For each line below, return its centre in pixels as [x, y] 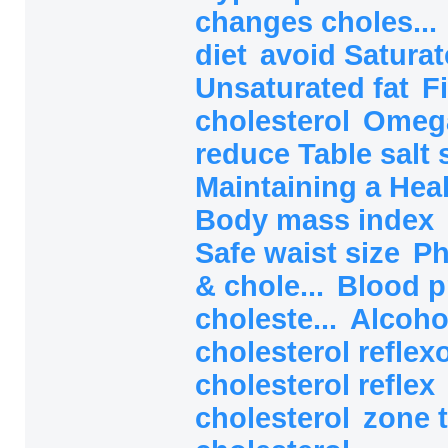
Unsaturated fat [306, 87]
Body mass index [318, 219]
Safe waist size [301, 252]
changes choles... [320, 21]
